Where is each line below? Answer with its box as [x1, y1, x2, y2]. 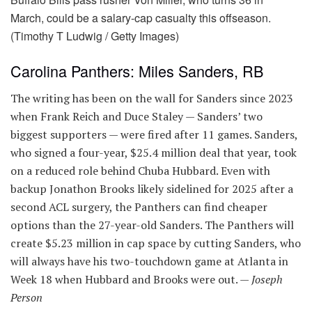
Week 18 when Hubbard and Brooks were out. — [10, 271, 251, 287]
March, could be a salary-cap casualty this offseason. [10, 10, 271, 26]
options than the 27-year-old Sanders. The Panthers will [10, 217, 294, 233]
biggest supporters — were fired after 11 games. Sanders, [10, 126, 297, 142]
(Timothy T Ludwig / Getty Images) [10, 28, 179, 45]
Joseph [251, 271, 283, 287]
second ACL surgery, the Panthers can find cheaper [10, 198, 267, 214]
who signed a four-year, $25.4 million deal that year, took [10, 144, 297, 160]
